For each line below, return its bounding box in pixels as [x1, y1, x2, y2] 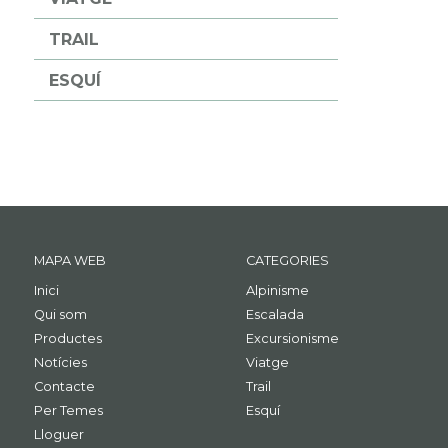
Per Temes [33, 402, 103, 418]
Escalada [246, 306, 305, 322]
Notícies [33, 354, 87, 370]
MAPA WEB [33, 252, 106, 268]
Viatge [246, 354, 290, 370]
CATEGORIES [246, 252, 330, 268]
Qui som [33, 306, 87, 322]
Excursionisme [246, 330, 340, 346]
